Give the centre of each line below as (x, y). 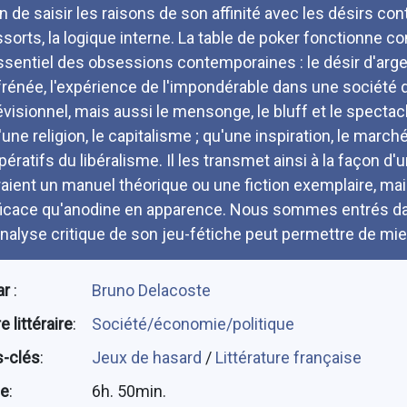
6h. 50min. (129, 391)
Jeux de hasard (148, 357)
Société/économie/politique (193, 323)
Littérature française (288, 357)
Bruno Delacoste (151, 290)
